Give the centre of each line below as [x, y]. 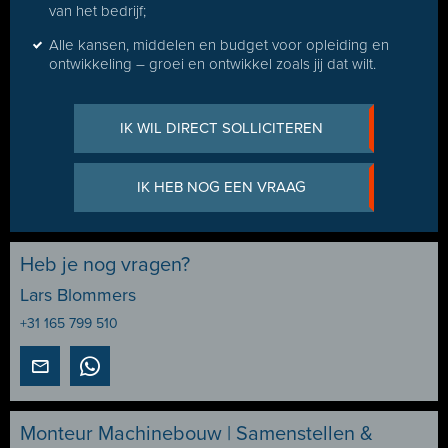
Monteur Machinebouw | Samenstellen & [196, 434]
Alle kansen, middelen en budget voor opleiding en [219, 45]
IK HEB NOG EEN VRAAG [221, 187]
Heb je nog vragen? [105, 265]
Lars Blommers [78, 295]
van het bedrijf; [97, 11]
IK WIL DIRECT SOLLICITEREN [221, 128]
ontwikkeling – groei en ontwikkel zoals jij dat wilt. [212, 64]
